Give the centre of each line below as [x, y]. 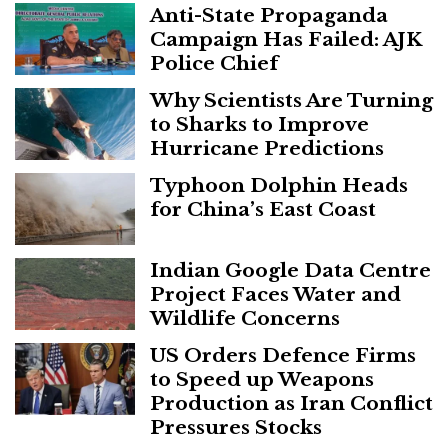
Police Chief [214, 63]
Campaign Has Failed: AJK [286, 39]
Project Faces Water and [275, 294]
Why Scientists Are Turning [291, 100]
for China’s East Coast [263, 209]
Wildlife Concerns [245, 318]
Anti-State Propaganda [269, 15]
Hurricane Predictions [267, 148]
